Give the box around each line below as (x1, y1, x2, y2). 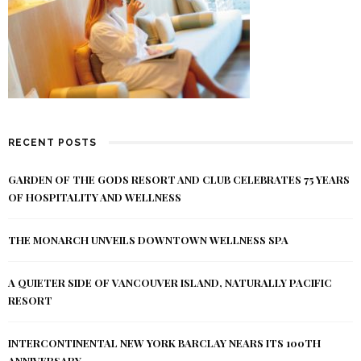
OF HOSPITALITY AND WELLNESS (8, 190, 181, 204)
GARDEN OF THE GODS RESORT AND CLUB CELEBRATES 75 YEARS (8, 172, 350, 186)
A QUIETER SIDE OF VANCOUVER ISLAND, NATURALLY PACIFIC (8, 276, 332, 289)
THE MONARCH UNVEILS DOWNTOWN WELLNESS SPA (8, 233, 288, 247)
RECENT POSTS (8, 137, 97, 148)
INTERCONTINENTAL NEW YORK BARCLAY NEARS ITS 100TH (8, 336, 321, 350)
